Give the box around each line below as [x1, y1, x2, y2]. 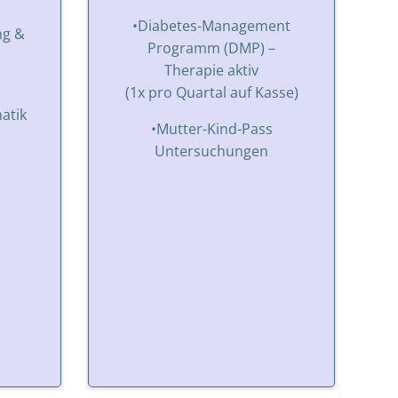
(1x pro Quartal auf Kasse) [124, 82, 298, 102]
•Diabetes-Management [132, 15, 291, 36]
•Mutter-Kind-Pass [150, 118, 273, 139]
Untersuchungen [155, 140, 268, 161]
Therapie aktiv [164, 60, 259, 80]
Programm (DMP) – [147, 37, 275, 58]
